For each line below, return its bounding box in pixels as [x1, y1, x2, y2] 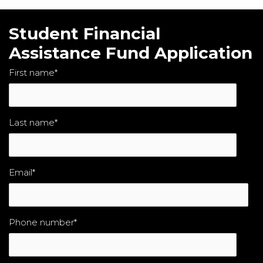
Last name [9, 117, 55, 128]
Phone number [9, 217, 74, 228]
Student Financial [9, 23, 160, 43]
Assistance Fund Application [9, 43, 252, 63]
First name [9, 67, 55, 78]
